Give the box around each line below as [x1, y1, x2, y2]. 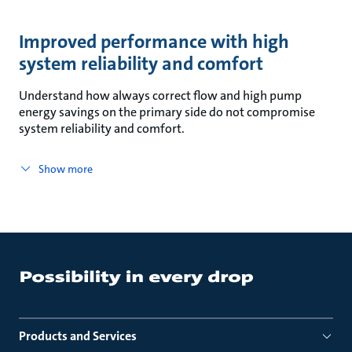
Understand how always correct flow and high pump [19, 87, 302, 104]
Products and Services [19, 328, 137, 344]
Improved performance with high [19, 29, 289, 54]
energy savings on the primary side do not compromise [19, 104, 315, 120]
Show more [38, 162, 93, 176]
